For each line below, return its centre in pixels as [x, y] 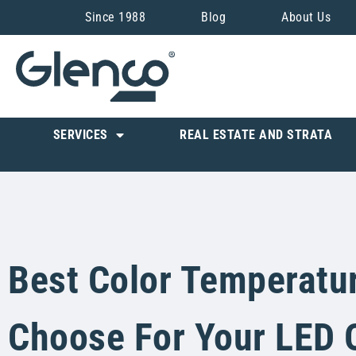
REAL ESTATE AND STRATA [256, 134]
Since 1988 [115, 17]
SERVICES [80, 134]
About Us [306, 17]
